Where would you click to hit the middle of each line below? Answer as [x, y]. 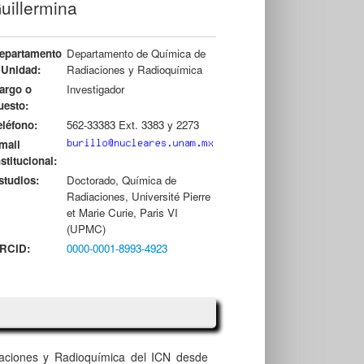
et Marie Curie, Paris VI [122, 213]
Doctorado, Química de [121, 180]
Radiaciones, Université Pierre [138, 197]
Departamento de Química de [136, 54]
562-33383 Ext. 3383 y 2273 [132, 125]
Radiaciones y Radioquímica [134, 70]
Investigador [95, 89]
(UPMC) [86, 229]
